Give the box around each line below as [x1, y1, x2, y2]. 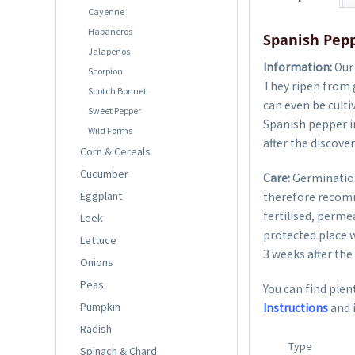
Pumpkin [80, 299, 120, 314]
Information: [263, 59, 333, 75]
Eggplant [80, 188, 122, 203]
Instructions [263, 300, 329, 316]
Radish [80, 321, 112, 336]
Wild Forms [88, 124, 132, 136]
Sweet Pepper [88, 104, 141, 116]
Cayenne [88, 5, 124, 17]
